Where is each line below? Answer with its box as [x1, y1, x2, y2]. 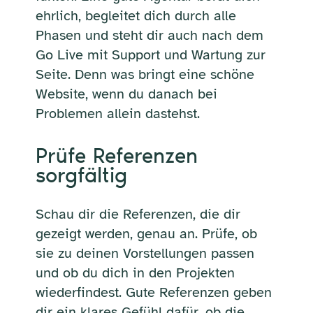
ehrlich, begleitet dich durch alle [35, 6, 236, 24]
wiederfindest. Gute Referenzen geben [35, 283, 272, 301]
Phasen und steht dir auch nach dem [35, 26, 263, 44]
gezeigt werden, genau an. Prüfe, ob [35, 224, 257, 242]
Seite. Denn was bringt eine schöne [35, 65, 254, 83]
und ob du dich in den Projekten [35, 263, 235, 282]
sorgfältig [35, 162, 127, 188]
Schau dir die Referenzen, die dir [35, 205, 240, 223]
